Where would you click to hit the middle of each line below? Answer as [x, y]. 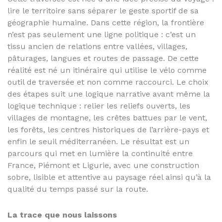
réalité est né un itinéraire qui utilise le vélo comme [107, 70]
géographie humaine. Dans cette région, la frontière [106, 23]
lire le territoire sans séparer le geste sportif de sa [103, 11]
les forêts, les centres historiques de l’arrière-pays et [108, 130]
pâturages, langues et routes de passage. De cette [103, 58]
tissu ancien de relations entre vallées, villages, [97, 46]
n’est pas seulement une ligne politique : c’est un [102, 34]
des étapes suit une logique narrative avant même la [109, 94]
